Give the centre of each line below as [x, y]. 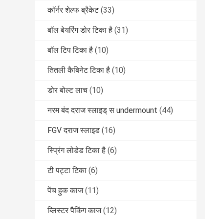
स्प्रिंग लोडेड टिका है [77, 151]
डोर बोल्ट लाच [67, 90]
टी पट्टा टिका [67, 171]
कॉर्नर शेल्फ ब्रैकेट [73, 10]
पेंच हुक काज [65, 191]
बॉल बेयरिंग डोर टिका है [80, 30]
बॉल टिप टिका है [70, 50]
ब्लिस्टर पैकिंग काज [74, 211]
